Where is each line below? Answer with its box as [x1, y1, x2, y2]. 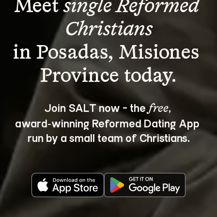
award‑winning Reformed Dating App [15, 116, 202, 130]
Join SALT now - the [44, 100, 148, 114]
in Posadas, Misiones [13, 44, 204, 63]
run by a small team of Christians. [27, 130, 190, 144]
